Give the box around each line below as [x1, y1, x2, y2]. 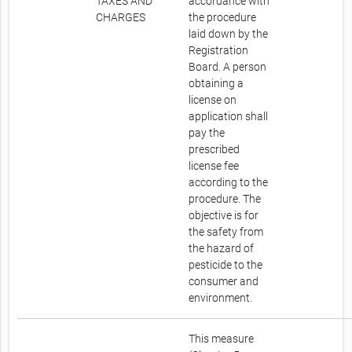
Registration [189, 44, 249, 57]
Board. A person [189, 60, 267, 74]
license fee [189, 159, 240, 173]
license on [189, 93, 237, 107]
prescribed [189, 143, 240, 156]
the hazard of [189, 242, 255, 255]
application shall [189, 110, 269, 123]
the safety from [189, 225, 264, 239]
